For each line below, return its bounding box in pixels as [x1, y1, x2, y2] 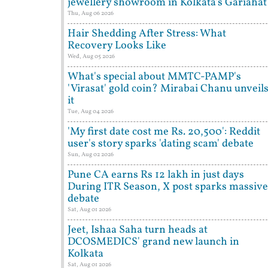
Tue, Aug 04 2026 [68, 107, 114, 116]
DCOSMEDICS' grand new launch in [68, 234, 239, 250]
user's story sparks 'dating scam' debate [68, 136, 254, 152]
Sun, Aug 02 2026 [68, 150, 114, 159]
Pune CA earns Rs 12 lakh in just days [68, 167, 244, 183]
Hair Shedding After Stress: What [68, 26, 226, 42]
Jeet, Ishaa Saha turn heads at [68, 223, 208, 238]
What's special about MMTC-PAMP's [68, 69, 241, 85]
